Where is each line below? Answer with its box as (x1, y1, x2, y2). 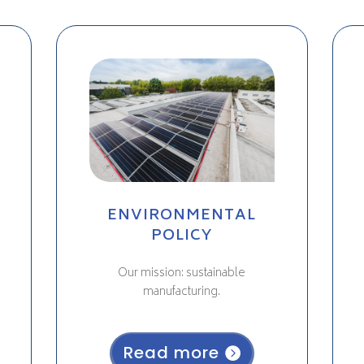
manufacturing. (143, 282, 221, 303)
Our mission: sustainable (118, 263, 246, 284)
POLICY (150, 223, 213, 250)
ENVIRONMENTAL (107, 203, 257, 230)
